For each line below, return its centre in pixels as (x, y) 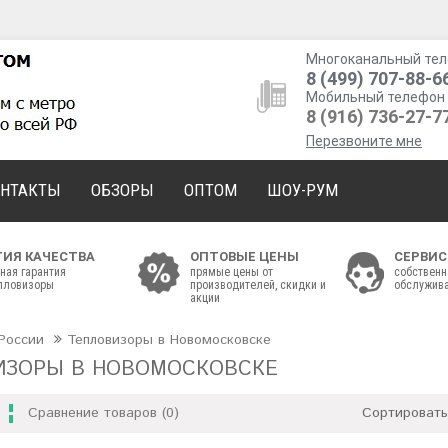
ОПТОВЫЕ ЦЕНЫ (244, 256)
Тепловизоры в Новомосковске (169, 340)
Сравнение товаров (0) (104, 413)
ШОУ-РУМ (302, 190)
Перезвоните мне (364, 141)
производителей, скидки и (258, 285)
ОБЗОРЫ (122, 190)
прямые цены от (231, 272)
